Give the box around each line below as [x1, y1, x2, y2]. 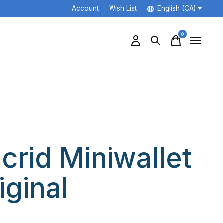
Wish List [109, 4, 137, 13]
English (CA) [157, 4, 196, 13]
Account [71, 4, 99, 13]
